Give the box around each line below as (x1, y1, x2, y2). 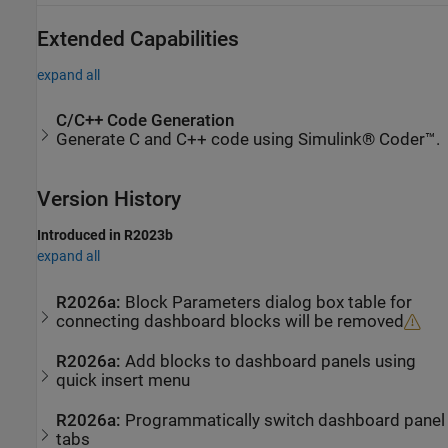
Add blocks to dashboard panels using (125, 352, 417, 372)
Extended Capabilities (37, 26, 239, 51)
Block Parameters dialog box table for (125, 292, 413, 312)
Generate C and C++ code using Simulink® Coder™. (56, 130, 441, 150)
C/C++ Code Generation (56, 111, 235, 131)
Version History (37, 187, 181, 212)
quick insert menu (56, 371, 191, 391)
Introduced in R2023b (37, 227, 173, 244)
